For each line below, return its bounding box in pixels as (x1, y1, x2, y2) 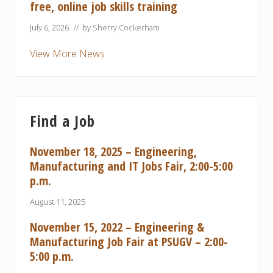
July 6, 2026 (30, 22, 69, 34)
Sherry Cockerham (93, 22, 160, 34)
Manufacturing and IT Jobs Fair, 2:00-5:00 (30, 158, 233, 175)
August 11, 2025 (30, 196, 85, 208)
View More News (30, 47, 105, 61)
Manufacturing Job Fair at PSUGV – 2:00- (30, 233, 228, 250)
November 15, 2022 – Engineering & (30, 219, 204, 236)
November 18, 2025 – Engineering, (30, 143, 197, 160)
